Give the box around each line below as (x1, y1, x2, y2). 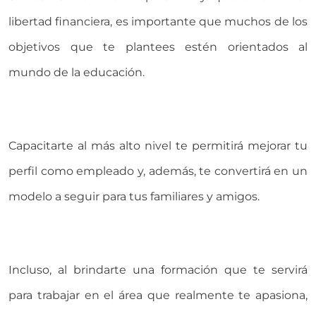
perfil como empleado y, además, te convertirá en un (8, 164, 308, 178)
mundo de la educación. (8, 65, 145, 79)
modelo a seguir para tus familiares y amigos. (8, 189, 260, 203)
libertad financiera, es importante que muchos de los (8, 14, 308, 28)
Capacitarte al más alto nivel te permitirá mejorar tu (8, 138, 308, 152)
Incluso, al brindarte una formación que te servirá (8, 262, 308, 276)
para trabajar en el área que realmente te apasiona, (8, 288, 308, 302)
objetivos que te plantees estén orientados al (8, 39, 308, 54)
